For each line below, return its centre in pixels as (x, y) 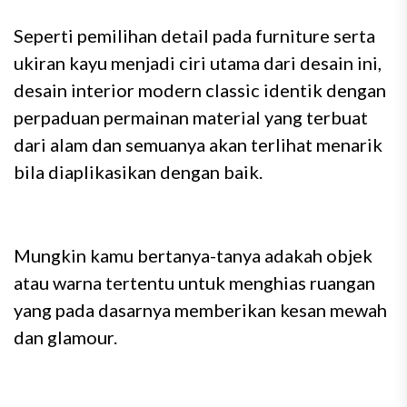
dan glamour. (65, 337)
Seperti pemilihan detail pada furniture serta (194, 35)
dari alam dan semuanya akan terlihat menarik (198, 144)
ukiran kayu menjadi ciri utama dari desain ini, (198, 63)
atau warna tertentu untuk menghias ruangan (194, 283)
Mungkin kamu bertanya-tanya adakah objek (193, 255)
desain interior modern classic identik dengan (200, 90)
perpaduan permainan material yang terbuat (191, 117)
